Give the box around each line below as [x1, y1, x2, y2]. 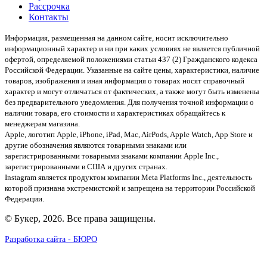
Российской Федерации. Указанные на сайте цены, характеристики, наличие [5, 66, 259, 75]
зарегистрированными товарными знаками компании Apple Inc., [5, 151, 219, 161]
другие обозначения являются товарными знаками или [5, 141, 187, 150]
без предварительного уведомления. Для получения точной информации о [5, 98, 254, 107]
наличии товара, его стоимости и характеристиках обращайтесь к [5, 108, 225, 118]
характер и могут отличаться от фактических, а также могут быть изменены [5, 87, 259, 97]
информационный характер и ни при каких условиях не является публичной [5, 44, 260, 54]
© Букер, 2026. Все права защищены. [5, 213, 156, 224]
